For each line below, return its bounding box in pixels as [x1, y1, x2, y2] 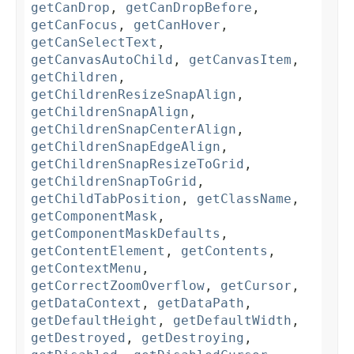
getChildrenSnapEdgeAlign [31, 139, 220, 155]
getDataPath [157, 296, 244, 311]
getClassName [197, 191, 292, 207]
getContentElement [31, 243, 165, 259]
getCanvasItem [189, 52, 292, 68]
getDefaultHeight [31, 313, 157, 329]
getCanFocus [31, 17, 118, 33]
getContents [181, 243, 268, 259]
